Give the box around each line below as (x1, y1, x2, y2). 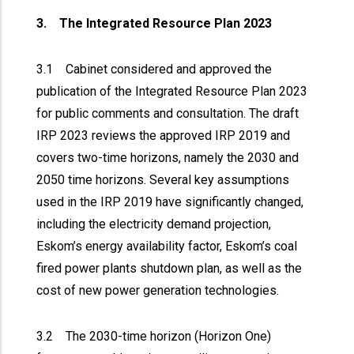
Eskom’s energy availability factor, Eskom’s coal (36, 239, 298, 254)
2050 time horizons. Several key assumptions (36, 172, 290, 187)
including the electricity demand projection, (36, 217, 272, 232)
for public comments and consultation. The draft (36, 106, 299, 121)
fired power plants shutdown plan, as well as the (36, 261, 303, 276)
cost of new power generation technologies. (36, 283, 283, 298)
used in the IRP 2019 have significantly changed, (36, 194, 304, 209)
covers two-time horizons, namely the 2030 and (36, 150, 299, 165)
